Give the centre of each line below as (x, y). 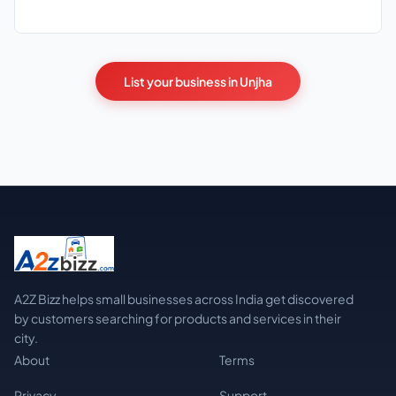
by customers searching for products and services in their (178, 318)
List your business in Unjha (198, 81)
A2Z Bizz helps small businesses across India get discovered (184, 298)
